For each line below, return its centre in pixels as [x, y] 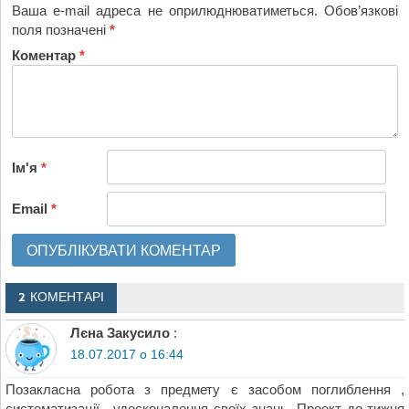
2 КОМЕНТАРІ [61, 297]
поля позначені [61, 29]
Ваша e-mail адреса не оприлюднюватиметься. [165, 10]
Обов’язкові [361, 10]
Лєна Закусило [120, 333]
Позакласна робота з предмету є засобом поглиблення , [205, 389]
